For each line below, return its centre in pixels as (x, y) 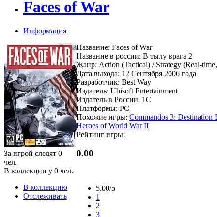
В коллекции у (29, 170)
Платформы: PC (103, 108)
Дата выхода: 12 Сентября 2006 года (136, 73)
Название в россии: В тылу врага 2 (134, 56)
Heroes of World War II (113, 125)
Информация (45, 31)
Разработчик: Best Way (114, 82)
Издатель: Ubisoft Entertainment (127, 91)
